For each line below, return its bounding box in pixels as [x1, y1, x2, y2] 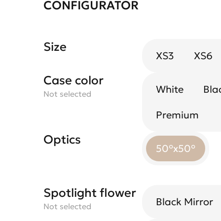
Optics [43, 132, 81, 147]
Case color [43, 73, 104, 88]
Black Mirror [156, 195, 213, 208]
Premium [156, 109, 199, 121]
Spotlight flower [43, 185, 136, 200]
